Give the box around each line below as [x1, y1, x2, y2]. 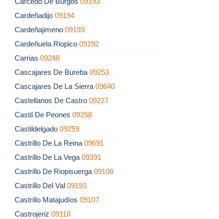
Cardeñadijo [15, 11, 55, 20]
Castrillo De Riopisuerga [15, 167, 94, 176]
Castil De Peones [15, 110, 72, 119]
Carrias [15, 54, 40, 63]
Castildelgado [15, 125, 60, 133]
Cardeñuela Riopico [15, 40, 79, 48]
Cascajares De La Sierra [15, 82, 95, 91]
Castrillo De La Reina [15, 139, 84, 148]
